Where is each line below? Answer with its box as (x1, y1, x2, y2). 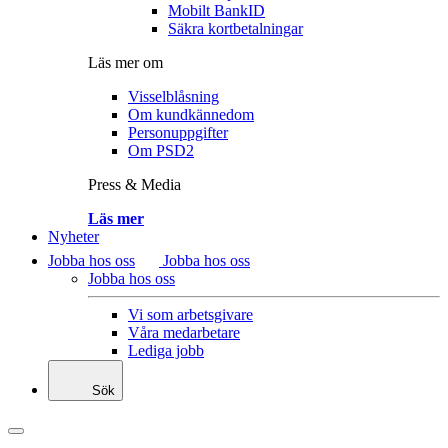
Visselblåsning (128, 88, 219, 105)
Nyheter (48, 228, 99, 245)
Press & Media (88, 176, 181, 193)
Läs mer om (88, 54, 163, 71)
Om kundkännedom (128, 106, 254, 123)
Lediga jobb (128, 342, 204, 359)
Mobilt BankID (168, 2, 265, 19)
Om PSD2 (128, 142, 194, 159)
